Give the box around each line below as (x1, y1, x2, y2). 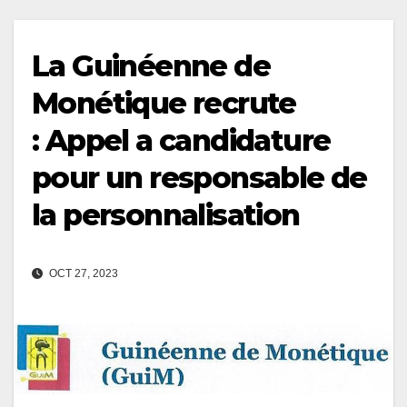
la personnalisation (32, 196, 300, 233)
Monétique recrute (32, 84, 296, 121)
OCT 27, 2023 (46, 266, 118, 280)
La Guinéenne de (32, 47, 270, 84)
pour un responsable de (32, 159, 367, 195)
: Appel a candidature (32, 122, 331, 158)
